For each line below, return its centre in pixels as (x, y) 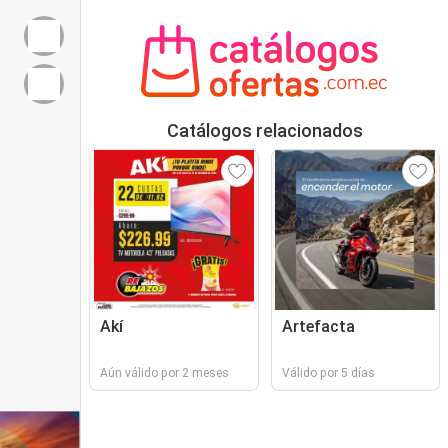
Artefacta (318, 326)
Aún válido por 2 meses (164, 373)
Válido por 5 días (328, 373)
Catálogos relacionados (264, 130)
